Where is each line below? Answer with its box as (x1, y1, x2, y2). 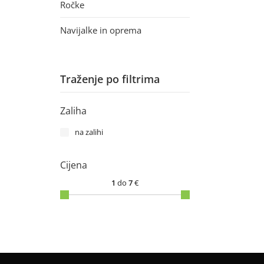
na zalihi (75, 127, 103, 137)
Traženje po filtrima (60, 72, 160, 86)
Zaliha (60, 104, 87, 117)
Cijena (60, 159, 87, 171)
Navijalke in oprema (60, 24, 141, 36)
